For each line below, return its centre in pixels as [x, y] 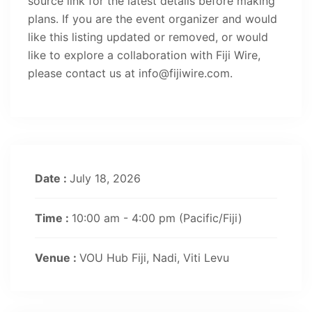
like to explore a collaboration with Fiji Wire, [144, 55]
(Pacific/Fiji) [211, 218]
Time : [53, 218]
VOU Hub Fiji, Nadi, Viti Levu [154, 257]
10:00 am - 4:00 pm [125, 218]
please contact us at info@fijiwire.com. [130, 73]
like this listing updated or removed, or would [148, 37]
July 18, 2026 [105, 178]
